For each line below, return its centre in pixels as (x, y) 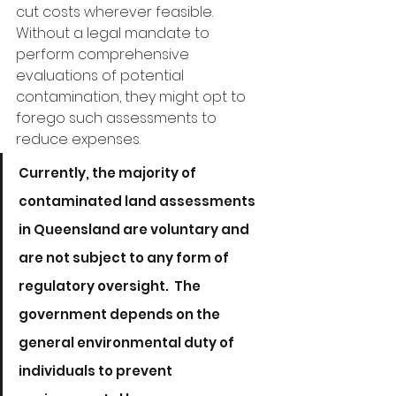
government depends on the (121, 314)
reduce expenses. (78, 139)
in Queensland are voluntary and (135, 229)
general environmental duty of (128, 343)
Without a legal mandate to (114, 33)
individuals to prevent (97, 371)
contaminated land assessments (138, 201)
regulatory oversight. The (111, 286)
